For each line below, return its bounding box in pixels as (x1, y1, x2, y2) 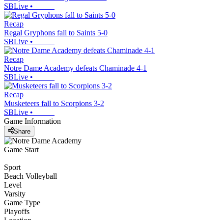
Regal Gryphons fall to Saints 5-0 (4, 28, 108, 37)
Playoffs (4, 207, 29, 216)
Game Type (4, 198, 40, 207)
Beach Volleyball (4, 171, 57, 180)
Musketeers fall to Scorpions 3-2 (4, 99, 104, 108)
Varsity (4, 189, 26, 198)
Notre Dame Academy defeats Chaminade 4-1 (4, 64, 147, 73)
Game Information (4, 117, 61, 126)
